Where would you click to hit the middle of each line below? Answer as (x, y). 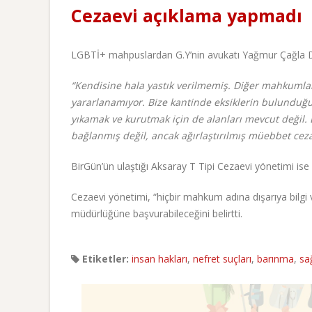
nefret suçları (222, 259)
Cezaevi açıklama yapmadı (187, 16)
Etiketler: (104, 259)
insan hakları (159, 259)
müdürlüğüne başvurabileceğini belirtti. (157, 214)
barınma (275, 259)
